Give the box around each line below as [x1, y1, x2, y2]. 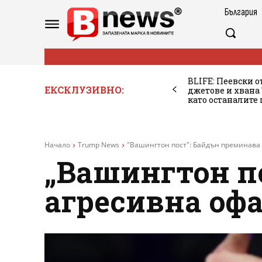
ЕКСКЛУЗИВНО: [44, 83, 124, 96]
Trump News [78, 139, 119, 150]
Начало [44, 139, 70, 150]
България [225, 6, 257, 18]
